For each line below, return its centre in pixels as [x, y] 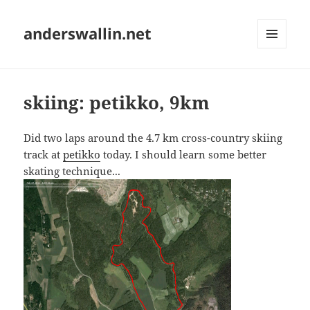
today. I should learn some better [184, 155]
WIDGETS [277, 77]
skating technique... [72, 171]
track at [44, 155]
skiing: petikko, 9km [117, 103]
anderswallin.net [88, 34]
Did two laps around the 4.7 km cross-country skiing [153, 138]
